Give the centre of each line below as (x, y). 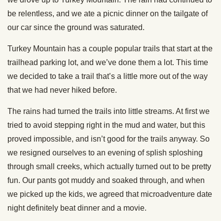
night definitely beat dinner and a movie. (77, 208)
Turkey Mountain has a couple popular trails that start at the (110, 49)
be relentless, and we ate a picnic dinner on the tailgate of (108, 14)
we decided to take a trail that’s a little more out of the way (108, 76)
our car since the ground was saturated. (76, 28)
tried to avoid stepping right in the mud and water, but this (106, 125)
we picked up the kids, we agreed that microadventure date (110, 194)
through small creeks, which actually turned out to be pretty (109, 167)
